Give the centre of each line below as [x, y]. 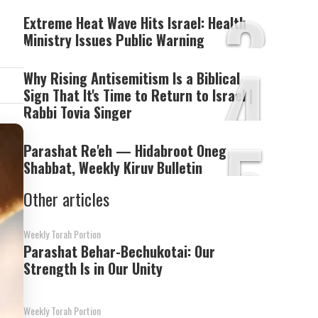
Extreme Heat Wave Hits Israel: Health [135, 23]
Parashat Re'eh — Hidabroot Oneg [125, 150]
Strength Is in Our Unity [93, 268]
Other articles [67, 199]
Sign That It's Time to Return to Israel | [139, 95]
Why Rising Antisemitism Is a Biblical [132, 78]
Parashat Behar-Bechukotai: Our [120, 251]
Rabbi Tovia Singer [78, 112]
